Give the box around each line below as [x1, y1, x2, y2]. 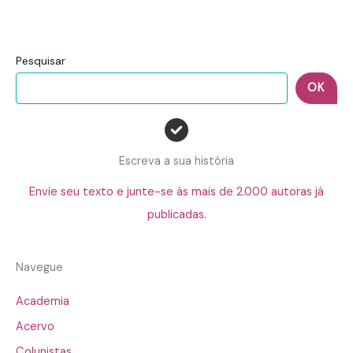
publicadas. [147, 206, 206, 222]
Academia [16, 294, 69, 310]
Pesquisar [16, 53, 65, 68]
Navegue [16, 260, 63, 276]
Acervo [16, 319, 54, 335]
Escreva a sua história [119, 153, 234, 169]
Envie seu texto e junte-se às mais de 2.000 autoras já [29, 184, 324, 199]
